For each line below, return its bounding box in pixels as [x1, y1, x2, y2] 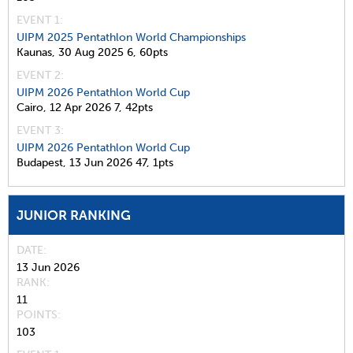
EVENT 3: [17, 123, 64, 137]
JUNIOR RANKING [17, 206, 131, 223]
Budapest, [17, 155, 66, 169]
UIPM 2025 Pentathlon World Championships [17, 30, 246, 44]
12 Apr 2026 [50, 100, 111, 114]
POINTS [17, 307, 58, 321]
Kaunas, [17, 45, 55, 59]
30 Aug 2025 [58, 45, 124, 59]
